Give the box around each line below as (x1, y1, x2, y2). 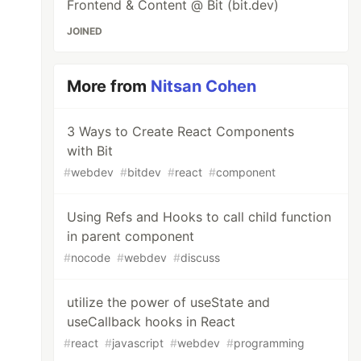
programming (234, 336, 305, 350)
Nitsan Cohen (151, 77, 257, 96)
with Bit (67, 143, 114, 159)
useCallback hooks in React (67, 313, 236, 330)
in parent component (67, 228, 195, 244)
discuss (180, 251, 221, 264)
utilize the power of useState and (67, 294, 271, 310)
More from (67, 77, 151, 96)
